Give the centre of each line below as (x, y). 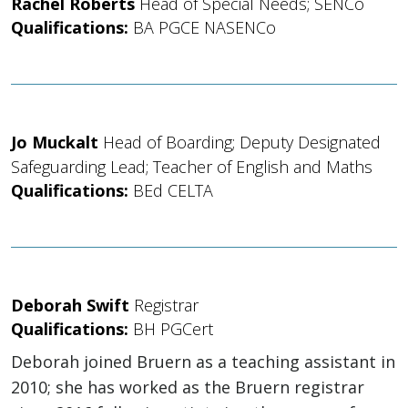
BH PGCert (173, 328)
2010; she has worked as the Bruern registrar (188, 387)
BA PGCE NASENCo (204, 27)
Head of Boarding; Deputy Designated (242, 142)
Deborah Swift (72, 305)
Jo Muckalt (57, 142)
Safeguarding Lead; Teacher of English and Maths (192, 166)
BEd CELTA (173, 190)
